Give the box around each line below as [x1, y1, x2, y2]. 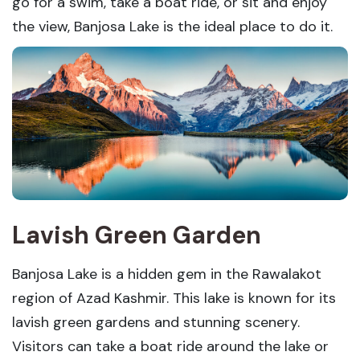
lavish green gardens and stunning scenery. [12, 312, 300, 332]
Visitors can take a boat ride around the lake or [12, 336, 329, 356]
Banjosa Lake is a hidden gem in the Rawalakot [12, 264, 321, 284]
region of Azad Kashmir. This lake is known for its [12, 288, 336, 308]
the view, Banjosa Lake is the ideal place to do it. [12, 16, 333, 36]
